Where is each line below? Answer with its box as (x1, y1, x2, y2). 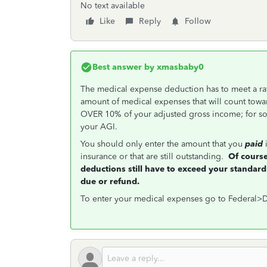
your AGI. (80, 122, 122, 132)
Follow (185, 16, 211, 26)
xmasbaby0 (154, 62, 204, 72)
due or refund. (80, 176, 139, 187)
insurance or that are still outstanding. (80, 151, 226, 162)
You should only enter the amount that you (80, 139, 245, 149)
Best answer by (92, 62, 154, 72)
